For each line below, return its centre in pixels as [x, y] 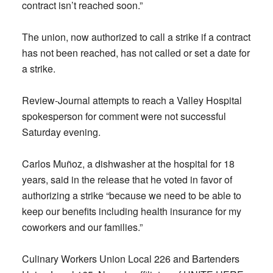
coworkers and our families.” [82, 227]
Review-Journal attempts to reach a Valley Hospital [132, 100]
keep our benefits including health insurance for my [131, 211]
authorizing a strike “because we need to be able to [131, 195]
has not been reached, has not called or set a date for [136, 53]
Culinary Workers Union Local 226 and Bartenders [130, 259]
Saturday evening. [61, 132]
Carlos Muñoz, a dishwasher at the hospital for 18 [128, 164]
